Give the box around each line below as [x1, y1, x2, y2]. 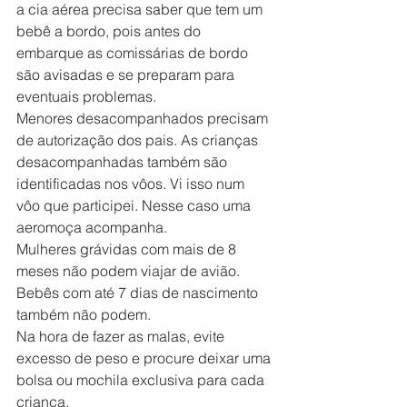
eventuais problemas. [16, 86, 156, 105]
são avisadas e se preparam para [16, 65, 238, 84]
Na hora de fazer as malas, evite [16, 326, 228, 345]
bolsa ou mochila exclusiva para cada [16, 370, 268, 389]
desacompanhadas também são [16, 152, 231, 171]
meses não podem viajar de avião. [16, 261, 243, 280]
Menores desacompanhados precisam [16, 108, 272, 127]
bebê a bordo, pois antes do [16, 21, 204, 40]
